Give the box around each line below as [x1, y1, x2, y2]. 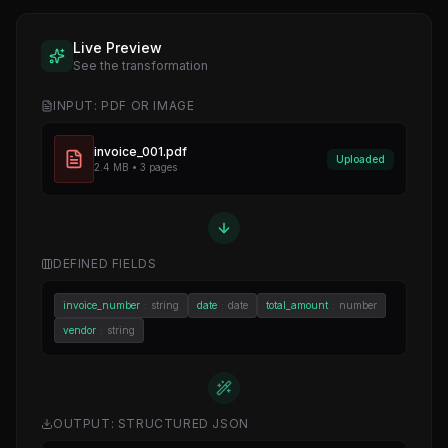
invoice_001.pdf [94, 143, 187, 159]
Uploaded [336, 152, 385, 165]
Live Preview [73, 39, 162, 56]
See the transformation [73, 58, 208, 73]
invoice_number [63, 299, 140, 311]
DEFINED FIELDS [53, 256, 157, 271]
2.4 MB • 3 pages [94, 160, 177, 173]
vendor [63, 324, 96, 336]
